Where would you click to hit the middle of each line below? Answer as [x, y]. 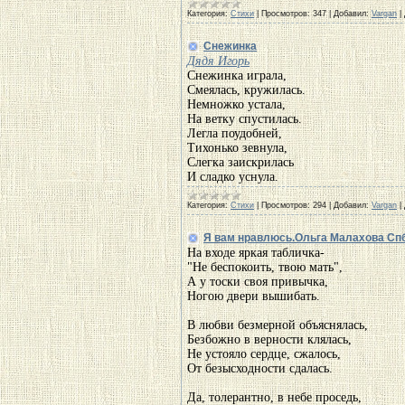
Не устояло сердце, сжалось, [264, 354]
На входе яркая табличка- [256, 253]
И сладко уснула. [233, 177]
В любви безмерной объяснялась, [278, 325]
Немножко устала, [236, 104]
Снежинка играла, [237, 75]
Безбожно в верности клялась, [269, 339]
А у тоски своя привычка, [258, 282]
